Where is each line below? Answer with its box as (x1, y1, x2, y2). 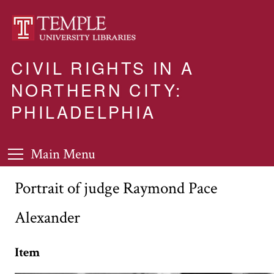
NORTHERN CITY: (11, 78, 183, 102)
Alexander (15, 207, 80, 228)
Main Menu (31, 146, 95, 163)
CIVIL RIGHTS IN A (11, 56, 194, 80)
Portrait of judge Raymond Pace (15, 177, 217, 199)
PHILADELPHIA (11, 100, 156, 124)
